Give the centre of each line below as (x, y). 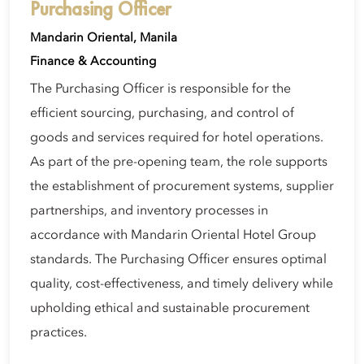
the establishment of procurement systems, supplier (182, 186)
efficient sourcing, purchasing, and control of (162, 113)
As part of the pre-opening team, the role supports (179, 162)
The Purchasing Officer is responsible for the (160, 89)
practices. (58, 333)
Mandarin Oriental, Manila (104, 38)
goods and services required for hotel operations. (177, 138)
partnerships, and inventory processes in (149, 211)
